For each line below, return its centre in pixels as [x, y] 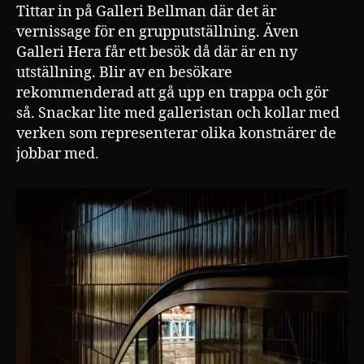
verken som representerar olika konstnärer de [176, 133]
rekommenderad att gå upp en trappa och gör [172, 93]
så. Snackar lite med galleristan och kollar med [178, 113]
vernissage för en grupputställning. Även [158, 32]
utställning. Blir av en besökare [124, 72]
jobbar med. [58, 154]
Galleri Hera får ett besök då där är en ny [157, 52]
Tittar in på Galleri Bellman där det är [146, 11]
